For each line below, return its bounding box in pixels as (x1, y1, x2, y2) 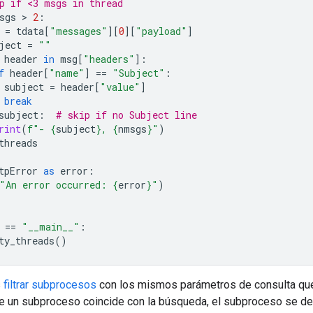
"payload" (136, 24, 187, 38)
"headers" (83, 52, 135, 66)
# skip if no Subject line (56, 108, 197, 122)
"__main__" (22, 219, 80, 233)
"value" (100, 80, 140, 94)
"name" (49, 66, 85, 80)
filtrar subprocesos (3, 277, 96, 291)
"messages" (50, 24, 108, 38)
